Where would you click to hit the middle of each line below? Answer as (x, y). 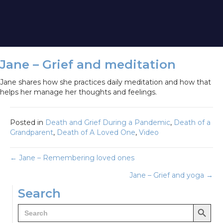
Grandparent (32, 133)
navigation (50, 184)
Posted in (28, 123)
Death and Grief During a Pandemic (108, 123)
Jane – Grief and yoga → (171, 175)
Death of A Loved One (96, 133)
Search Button (207, 204)
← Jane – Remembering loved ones (72, 158)
